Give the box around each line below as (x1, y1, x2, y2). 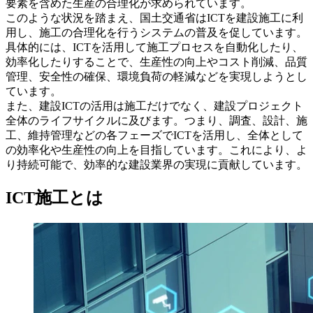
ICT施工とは (6, 188, 103, 207)
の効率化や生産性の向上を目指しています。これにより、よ (6, 143, 307, 156)
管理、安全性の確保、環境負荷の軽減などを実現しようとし (6, 70, 307, 82)
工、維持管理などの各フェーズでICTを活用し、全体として (6, 129, 303, 141)
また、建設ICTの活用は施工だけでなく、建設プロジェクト (6, 99, 303, 112)
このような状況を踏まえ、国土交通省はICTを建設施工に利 (6, 11, 303, 24)
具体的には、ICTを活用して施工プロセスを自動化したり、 (6, 41, 303, 53)
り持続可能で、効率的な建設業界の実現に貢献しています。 (6, 158, 307, 170)
